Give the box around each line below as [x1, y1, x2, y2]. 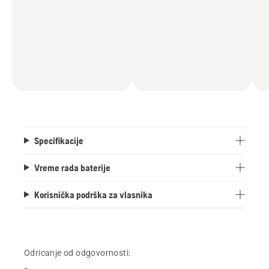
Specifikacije [34, 134, 83, 146]
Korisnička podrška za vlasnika [34, 189, 153, 200]
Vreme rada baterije [34, 162, 110, 173]
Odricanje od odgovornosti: [24, 247, 131, 258]
